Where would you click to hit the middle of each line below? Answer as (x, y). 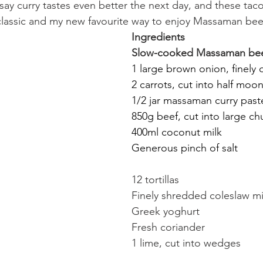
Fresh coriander (168, 227)
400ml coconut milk (177, 132)
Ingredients (158, 37)
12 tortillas (155, 179)
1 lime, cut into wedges (186, 243)
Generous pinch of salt (185, 148)
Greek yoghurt (166, 211)
